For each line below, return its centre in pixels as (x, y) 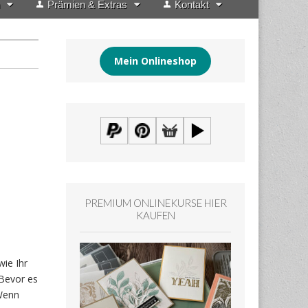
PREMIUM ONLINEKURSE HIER (155, 203)
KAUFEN (155, 216)
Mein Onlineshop (155, 61)
